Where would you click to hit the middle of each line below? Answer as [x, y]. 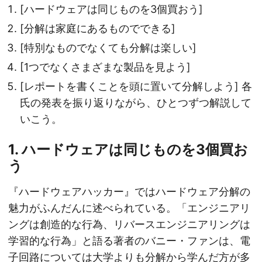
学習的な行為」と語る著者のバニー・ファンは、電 [129, 241]
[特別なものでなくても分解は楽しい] [108, 48]
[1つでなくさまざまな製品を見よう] [105, 67]
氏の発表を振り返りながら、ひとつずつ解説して [136, 103]
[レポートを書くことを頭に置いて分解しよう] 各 [136, 87]
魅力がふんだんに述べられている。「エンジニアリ [129, 208]
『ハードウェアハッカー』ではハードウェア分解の [129, 192]
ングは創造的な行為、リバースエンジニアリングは [129, 225]
